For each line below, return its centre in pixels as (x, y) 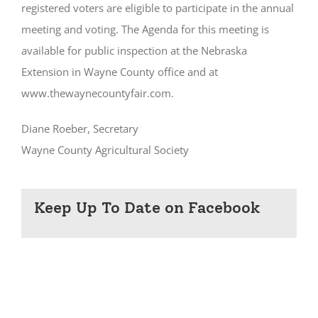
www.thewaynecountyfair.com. (97, 93)
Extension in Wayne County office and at (119, 72)
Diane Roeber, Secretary (79, 129)
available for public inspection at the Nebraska (134, 51)
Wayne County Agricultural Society (105, 150)
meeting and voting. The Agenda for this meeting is (145, 29)
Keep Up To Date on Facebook (147, 208)
